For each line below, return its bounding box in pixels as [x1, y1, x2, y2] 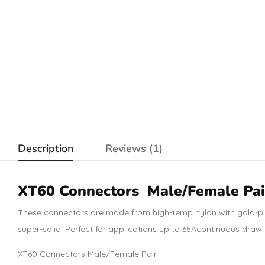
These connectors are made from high [18, 206, 169, 218]
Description [18, 141, 73, 156]
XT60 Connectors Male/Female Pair [18, 248, 157, 259]
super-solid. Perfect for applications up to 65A [18, 223, 196, 234]
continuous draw [196, 223, 262, 234]
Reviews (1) [105, 141, 163, 156]
